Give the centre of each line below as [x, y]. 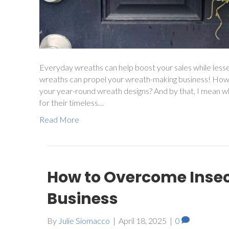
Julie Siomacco [84, 220]
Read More [59, 119]
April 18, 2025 [143, 220]
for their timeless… [72, 102]
